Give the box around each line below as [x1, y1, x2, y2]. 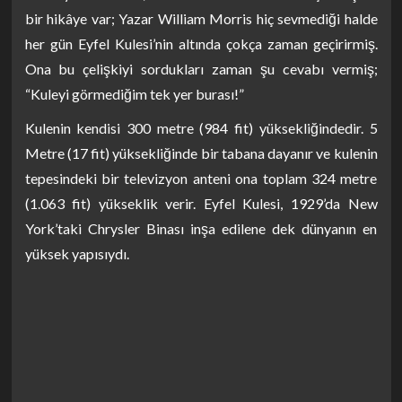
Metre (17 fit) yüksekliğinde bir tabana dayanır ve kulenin [24, 144, 378, 162]
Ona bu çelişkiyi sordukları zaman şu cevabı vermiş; [24, 60, 378, 77]
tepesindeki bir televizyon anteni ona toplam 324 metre [24, 170, 378, 187]
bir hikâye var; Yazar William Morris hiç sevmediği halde [24, 10, 378, 27]
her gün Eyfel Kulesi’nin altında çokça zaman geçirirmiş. [24, 35, 378, 52]
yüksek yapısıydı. [24, 245, 129, 262]
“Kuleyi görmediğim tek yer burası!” [24, 85, 244, 102]
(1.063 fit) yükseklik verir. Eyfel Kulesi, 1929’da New [24, 195, 378, 212]
